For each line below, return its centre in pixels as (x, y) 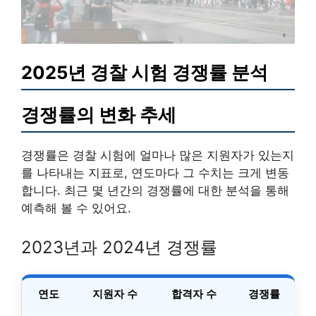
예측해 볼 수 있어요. (76, 208)
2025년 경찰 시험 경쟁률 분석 (145, 72)
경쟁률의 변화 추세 (99, 114)
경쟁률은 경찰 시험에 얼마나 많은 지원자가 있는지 (158, 155)
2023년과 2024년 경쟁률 (119, 248)
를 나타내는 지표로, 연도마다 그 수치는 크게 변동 (155, 172)
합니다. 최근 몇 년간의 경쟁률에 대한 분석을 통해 (155, 190)
